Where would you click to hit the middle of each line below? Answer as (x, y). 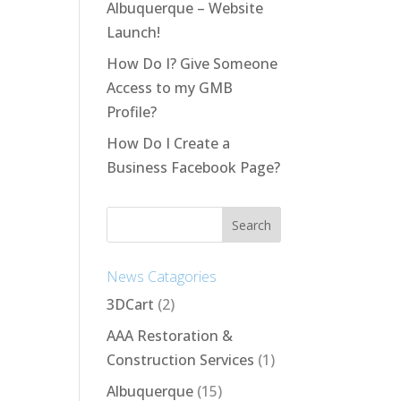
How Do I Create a (169, 143)
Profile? (132, 112)
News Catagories (162, 277)
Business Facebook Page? (194, 167)
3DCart (131, 304)
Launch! (134, 32)
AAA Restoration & (170, 336)
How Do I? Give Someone (192, 64)
